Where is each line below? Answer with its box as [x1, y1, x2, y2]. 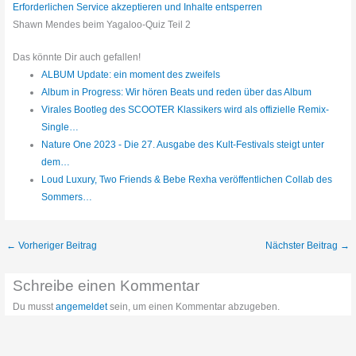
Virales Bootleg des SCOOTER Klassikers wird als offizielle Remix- [41, 104, 329, 116]
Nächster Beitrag [265, 239, 340, 251]
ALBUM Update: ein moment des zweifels [41, 69, 220, 81]
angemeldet [56, 301, 108, 313]
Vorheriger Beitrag [16, 239, 98, 251]
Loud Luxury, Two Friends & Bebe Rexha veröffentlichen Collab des [41, 174, 332, 186]
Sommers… [41, 192, 92, 203]
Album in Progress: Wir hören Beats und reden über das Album [41, 87, 311, 99]
